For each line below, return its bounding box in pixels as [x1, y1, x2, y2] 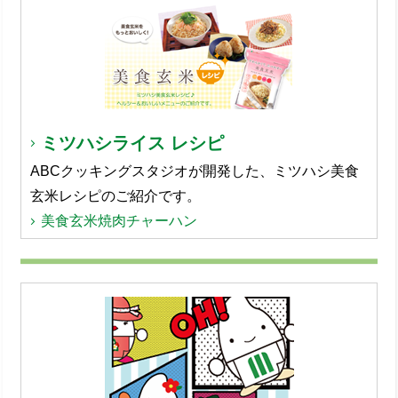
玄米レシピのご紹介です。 [30, 188, 201, 203]
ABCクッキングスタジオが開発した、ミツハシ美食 [30, 163, 359, 179]
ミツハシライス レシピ [41, 133, 224, 153]
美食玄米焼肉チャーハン [41, 213, 197, 228]
